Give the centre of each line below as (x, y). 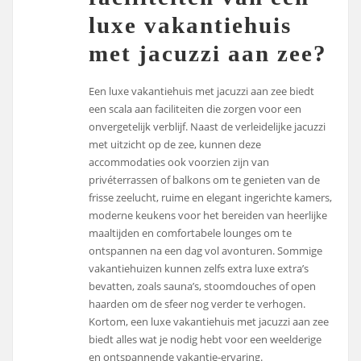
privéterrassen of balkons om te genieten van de (205, 180)
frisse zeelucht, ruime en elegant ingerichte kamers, (211, 198)
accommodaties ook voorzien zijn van (179, 162)
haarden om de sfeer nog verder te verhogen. (197, 304)
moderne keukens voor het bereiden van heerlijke (208, 216)
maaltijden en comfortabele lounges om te (191, 233)
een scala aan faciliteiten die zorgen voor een (195, 109)
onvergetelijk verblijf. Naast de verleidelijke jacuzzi (207, 127)
